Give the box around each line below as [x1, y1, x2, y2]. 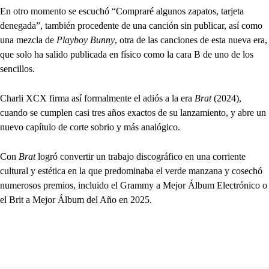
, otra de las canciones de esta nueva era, [115, 34, 267, 45]
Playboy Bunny [56, 34, 115, 45]
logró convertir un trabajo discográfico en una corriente [38, 151, 246, 162]
